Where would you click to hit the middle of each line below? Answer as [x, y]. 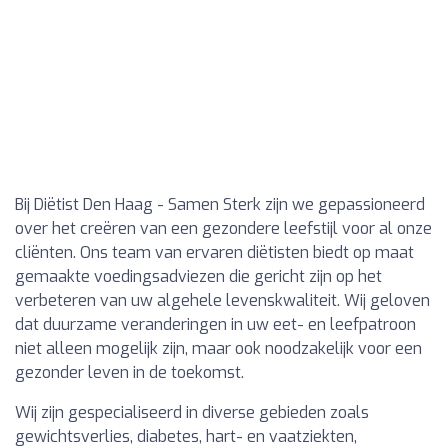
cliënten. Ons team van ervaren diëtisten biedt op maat [214, 252]
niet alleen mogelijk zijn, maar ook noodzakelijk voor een [218, 348]
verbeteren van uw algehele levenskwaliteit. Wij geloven [222, 300]
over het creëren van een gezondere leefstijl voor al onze [223, 228]
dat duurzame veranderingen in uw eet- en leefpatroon [215, 324]
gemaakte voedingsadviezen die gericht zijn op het [198, 276]
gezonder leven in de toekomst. [129, 372]
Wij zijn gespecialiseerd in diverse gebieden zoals [192, 412]
